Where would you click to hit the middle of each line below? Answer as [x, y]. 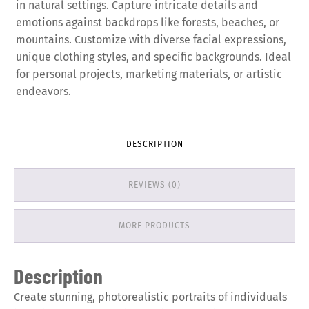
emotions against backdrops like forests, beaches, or [148, 23]
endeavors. [44, 92]
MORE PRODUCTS [154, 226]
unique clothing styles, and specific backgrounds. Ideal [154, 57]
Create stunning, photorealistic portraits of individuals [150, 297]
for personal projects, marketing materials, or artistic [149, 74]
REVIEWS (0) [154, 185]
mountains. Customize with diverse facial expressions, [151, 40]
